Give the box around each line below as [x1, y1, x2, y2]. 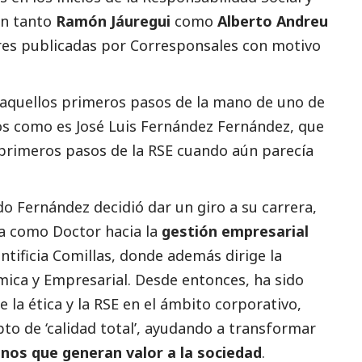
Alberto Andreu [217, 11, 328, 31]
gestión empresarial [162, 221, 309, 241]
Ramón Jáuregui [56, 11, 170, 31]
